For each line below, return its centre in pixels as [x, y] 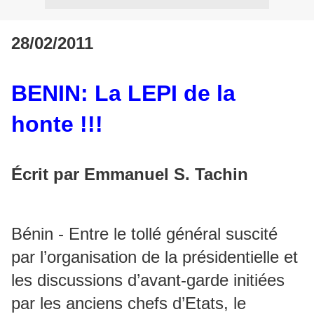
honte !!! [57, 124]
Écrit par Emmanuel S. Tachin [130, 174]
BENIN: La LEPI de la [123, 93]
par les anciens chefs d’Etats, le [129, 303]
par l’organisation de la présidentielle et [155, 257]
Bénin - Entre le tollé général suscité [144, 234]
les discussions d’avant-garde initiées [148, 280]
